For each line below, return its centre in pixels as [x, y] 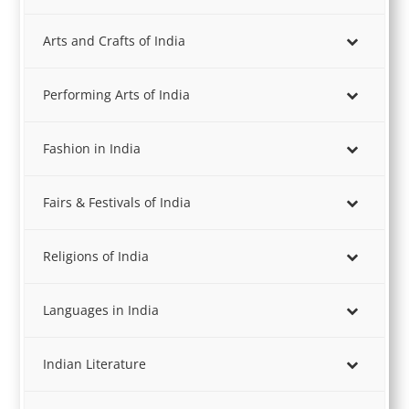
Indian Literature [95, 364]
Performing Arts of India [117, 94]
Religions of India [96, 256]
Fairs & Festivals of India [117, 202]
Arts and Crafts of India [115, 41]
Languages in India [101, 310]
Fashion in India [92, 148]
